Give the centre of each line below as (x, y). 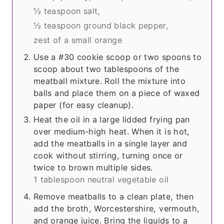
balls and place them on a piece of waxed (117, 93)
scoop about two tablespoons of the (106, 69)
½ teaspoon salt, (67, 11)
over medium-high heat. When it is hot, (112, 132)
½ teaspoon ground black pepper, (101, 26)
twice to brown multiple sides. (93, 168)
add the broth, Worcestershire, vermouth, (117, 209)
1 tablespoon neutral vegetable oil (101, 180)
